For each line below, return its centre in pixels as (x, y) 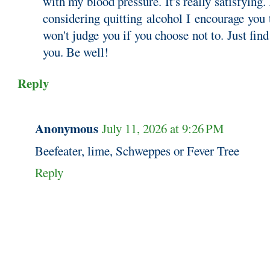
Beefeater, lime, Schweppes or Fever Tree (137, 150)
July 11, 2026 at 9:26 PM (163, 128)
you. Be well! (76, 52)
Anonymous (67, 128)
